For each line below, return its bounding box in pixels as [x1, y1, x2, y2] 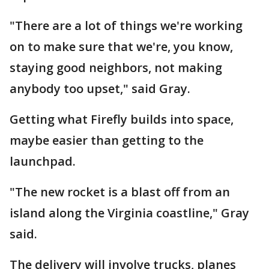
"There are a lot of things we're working [10, 17, 243, 34]
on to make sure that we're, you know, [10, 38, 233, 55]
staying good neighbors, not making [10, 59, 222, 76]
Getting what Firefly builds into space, [10, 111, 234, 127]
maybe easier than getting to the [10, 132, 204, 148]
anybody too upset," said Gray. [10, 80, 190, 97]
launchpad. [10, 153, 76, 169]
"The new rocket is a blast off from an [10, 184, 230, 200]
